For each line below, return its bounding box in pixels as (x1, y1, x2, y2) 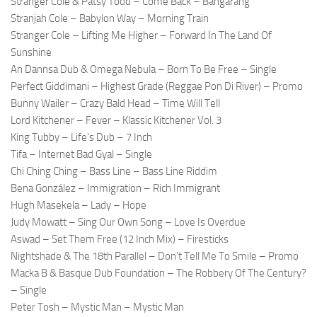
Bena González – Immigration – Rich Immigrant (11, 182, 220, 195)
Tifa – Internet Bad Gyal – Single (11, 148, 152, 161)
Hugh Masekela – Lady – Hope (11, 199, 146, 212)
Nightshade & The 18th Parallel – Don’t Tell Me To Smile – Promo (11, 250, 299, 263)
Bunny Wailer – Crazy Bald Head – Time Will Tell (11, 97, 220, 110)
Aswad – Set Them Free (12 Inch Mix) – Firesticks (11, 233, 229, 246)
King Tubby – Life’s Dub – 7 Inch (11, 131, 152, 144)
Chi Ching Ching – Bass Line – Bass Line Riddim (11, 165, 217, 178)
